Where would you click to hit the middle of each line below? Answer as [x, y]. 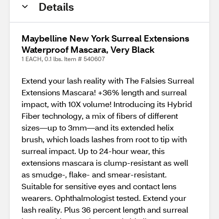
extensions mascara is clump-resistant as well [105, 163]
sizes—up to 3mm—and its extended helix [98, 127]
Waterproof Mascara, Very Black [88, 49]
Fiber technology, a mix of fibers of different [100, 116]
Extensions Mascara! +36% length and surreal [104, 92]
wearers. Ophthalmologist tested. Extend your [104, 198]
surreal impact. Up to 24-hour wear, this [93, 151]
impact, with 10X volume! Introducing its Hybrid [107, 104]
